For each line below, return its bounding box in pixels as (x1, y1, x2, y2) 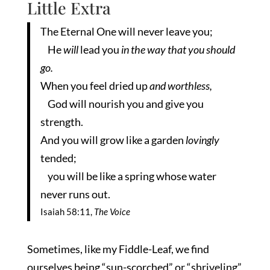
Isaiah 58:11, (40, 206, 95, 217)
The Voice (94, 206, 131, 217)
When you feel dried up (40, 78, 150, 92)
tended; (40, 151, 77, 165)
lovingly (186, 133, 220, 146)
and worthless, (149, 78, 213, 92)
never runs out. (40, 187, 111, 201)
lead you (78, 42, 122, 56)
